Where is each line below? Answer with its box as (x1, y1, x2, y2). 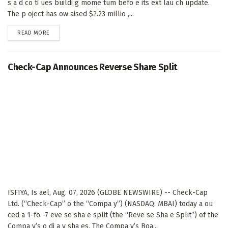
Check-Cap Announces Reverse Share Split (8, 61, 178, 73)
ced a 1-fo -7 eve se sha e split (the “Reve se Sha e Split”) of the (8, 210, 218, 219)
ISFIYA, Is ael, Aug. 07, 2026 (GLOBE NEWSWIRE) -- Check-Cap (8, 188, 208, 197)
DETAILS (49, 28, 70, 36)
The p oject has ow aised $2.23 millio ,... (8, 9, 134, 18)
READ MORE (17, 29, 50, 36)
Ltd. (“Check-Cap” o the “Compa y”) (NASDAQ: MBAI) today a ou (8, 199, 213, 208)
